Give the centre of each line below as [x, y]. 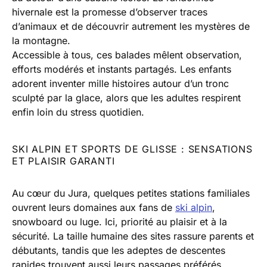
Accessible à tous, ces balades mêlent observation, [127, 55]
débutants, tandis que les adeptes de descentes [119, 251]
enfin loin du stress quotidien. [78, 112]
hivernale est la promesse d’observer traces [110, 12]
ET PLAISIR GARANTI [63, 161]
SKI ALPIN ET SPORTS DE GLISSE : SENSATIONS [132, 149]
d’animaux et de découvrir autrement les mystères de [131, 27]
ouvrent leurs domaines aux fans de [94, 208]
